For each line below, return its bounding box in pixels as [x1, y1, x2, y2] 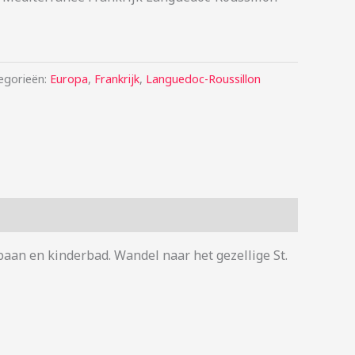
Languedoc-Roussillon [146, 71, 261, 86]
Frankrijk [94, 71, 139, 86]
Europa [50, 71, 88, 86]
